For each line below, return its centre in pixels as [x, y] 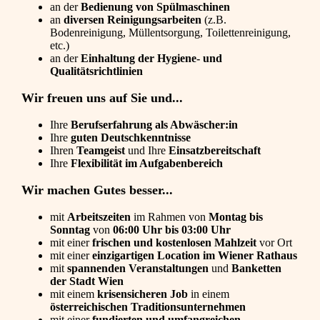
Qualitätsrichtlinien [96, 71]
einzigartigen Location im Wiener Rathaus [195, 256]
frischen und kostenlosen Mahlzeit [174, 243]
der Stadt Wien [87, 281]
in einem [210, 294]
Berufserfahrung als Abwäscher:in [153, 125]
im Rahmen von [171, 217]
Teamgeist [101, 151]
